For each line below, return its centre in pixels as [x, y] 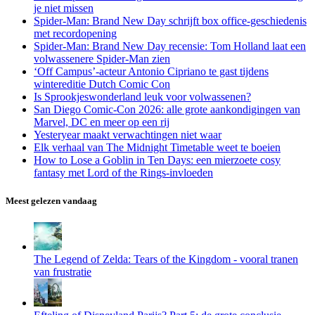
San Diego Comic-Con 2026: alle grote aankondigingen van [167, 110]
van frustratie [63, 271]
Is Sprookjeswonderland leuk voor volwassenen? [142, 97]
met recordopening [75, 34]
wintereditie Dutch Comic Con [102, 84]
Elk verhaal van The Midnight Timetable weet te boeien [157, 148]
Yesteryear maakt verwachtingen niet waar [128, 135]
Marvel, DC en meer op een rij [102, 122]
